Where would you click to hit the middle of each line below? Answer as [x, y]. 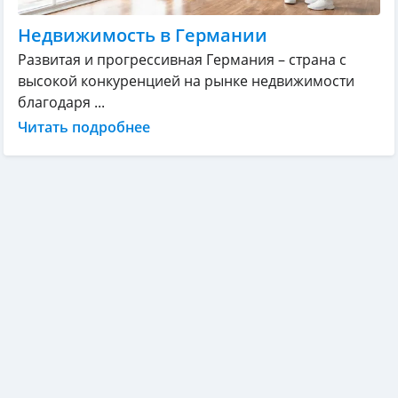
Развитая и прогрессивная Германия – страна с [182, 59]
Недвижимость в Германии [143, 35]
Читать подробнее [84, 127]
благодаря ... [61, 102]
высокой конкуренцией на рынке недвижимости [186, 80]
